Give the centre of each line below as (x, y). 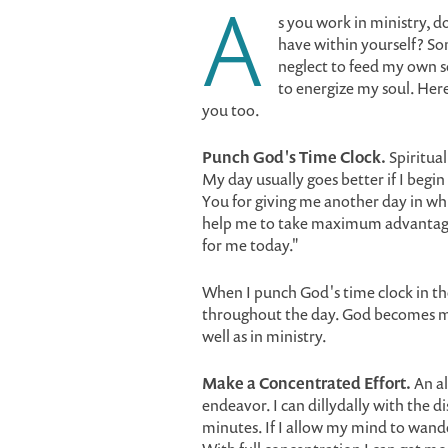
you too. (231, 110)
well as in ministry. (264, 336)
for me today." (250, 245)
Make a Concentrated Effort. (306, 383)
